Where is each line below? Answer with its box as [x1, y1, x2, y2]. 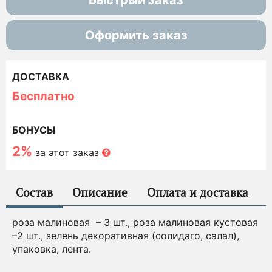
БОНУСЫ [12, 124, 55, 137]
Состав [16, 185, 53, 200]
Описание [72, 185, 127, 200]
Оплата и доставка [147, 185, 248, 200]
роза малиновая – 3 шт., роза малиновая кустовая [12, 216, 258, 229]
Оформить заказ [84, 28, 188, 43]
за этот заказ [32, 146, 102, 159]
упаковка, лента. [12, 243, 91, 256]
